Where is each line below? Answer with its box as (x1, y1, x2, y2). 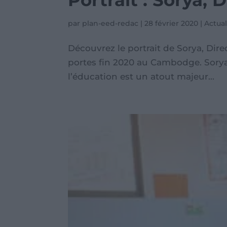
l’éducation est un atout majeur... (68, 71, 215, 82)
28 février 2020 (144, 19, 199, 28)
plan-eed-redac (82, 19, 139, 28)
